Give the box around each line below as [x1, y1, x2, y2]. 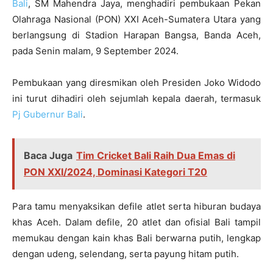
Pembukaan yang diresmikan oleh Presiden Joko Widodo [12, 76, 261, 88]
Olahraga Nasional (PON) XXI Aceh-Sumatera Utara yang [12, 13, 261, 25]
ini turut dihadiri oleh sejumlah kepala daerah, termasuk [12, 92, 261, 104]
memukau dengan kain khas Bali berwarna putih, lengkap [12, 232, 261, 244]
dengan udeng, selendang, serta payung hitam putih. [12, 247, 239, 260]
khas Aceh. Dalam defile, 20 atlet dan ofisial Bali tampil [12, 216, 261, 228]
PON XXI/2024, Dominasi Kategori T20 [24, 165, 207, 178]
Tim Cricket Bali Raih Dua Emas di [76, 149, 235, 161]
